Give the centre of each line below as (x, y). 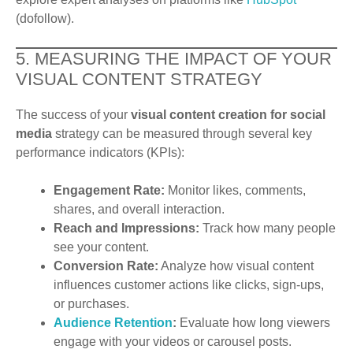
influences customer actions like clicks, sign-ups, (189, 285)
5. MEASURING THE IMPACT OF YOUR (174, 59)
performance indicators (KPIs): (100, 153)
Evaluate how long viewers (253, 323)
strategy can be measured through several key (182, 134)
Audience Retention (113, 323)
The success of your (73, 115)
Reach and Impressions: (126, 229)
